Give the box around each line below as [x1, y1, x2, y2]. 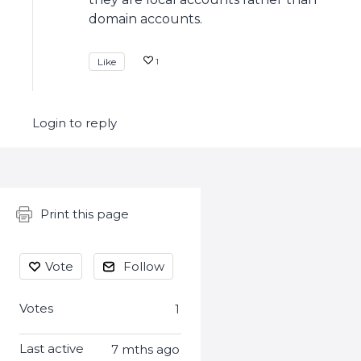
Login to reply [32, 115, 117, 131]
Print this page [40, 206, 129, 222]
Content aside [16, 196, 118, 214]
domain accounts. [89, 11, 202, 27]
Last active [19, 341, 84, 356]
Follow [123, 259, 164, 274]
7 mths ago [111, 342, 180, 357]
